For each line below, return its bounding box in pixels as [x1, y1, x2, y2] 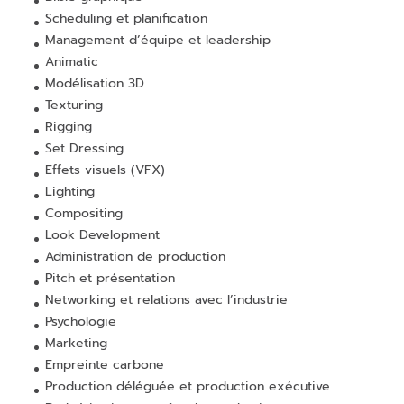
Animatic [45, 52, 98, 71]
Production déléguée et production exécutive [45, 377, 330, 396]
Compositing [45, 204, 123, 223]
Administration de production [45, 247, 225, 266]
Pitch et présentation [45, 269, 175, 288]
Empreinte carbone [45, 355, 164, 374]
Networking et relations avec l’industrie [45, 290, 288, 309]
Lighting [45, 182, 95, 201]
